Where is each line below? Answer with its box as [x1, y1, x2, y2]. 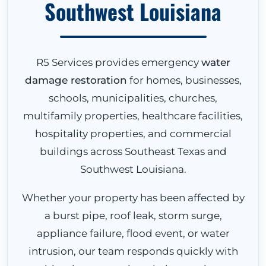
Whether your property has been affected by [21, 191, 245, 204]
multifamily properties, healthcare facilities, [23, 109, 243, 122]
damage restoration [24, 74, 127, 87]
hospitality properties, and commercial [34, 127, 232, 140]
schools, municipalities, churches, [49, 91, 217, 104]
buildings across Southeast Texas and [39, 145, 227, 158]
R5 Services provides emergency [36, 56, 201, 69]
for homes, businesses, [126, 74, 242, 87]
